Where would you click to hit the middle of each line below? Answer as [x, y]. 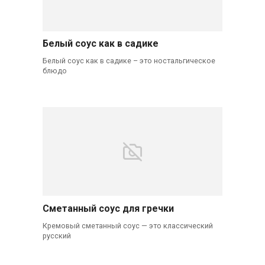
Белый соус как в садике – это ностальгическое [129, 61]
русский [56, 235]
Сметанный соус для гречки [108, 208]
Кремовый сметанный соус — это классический [127, 225]
